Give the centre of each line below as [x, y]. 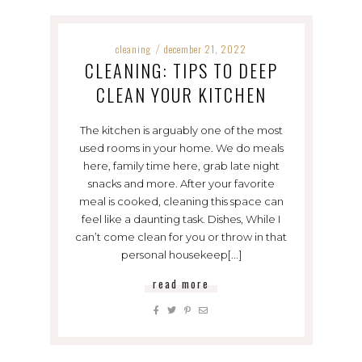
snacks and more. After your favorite [181, 183]
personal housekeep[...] [181, 254]
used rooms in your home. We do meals [181, 147]
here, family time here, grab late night [181, 165]
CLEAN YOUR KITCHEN [181, 94]
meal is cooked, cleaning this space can [181, 201]
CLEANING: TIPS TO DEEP [181, 70]
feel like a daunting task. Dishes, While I [181, 219]
